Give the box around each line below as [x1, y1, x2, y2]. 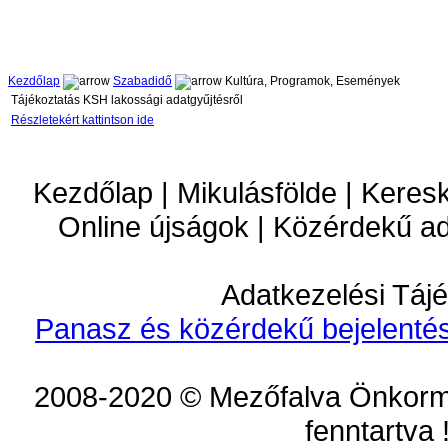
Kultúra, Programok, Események [222, 74, 400, 89]
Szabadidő [113, 74, 172, 89]
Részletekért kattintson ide [11, 113, 154, 128]
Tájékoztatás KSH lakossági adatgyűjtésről [11, 93, 243, 108]
